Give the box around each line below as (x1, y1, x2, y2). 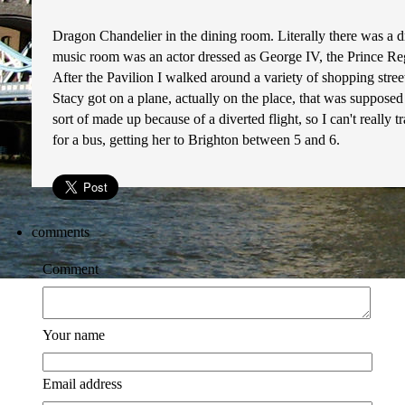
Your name (42, 327, 105, 343)
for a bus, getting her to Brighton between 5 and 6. (52, 132, 340, 147)
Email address (42, 376, 122, 391)
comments (32, 224, 89, 240)
